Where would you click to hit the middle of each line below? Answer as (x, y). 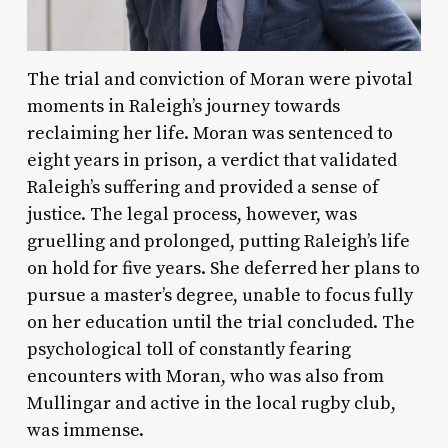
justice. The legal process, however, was (191, 215)
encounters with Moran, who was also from (205, 377)
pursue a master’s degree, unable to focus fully (219, 296)
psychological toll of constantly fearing (188, 350)
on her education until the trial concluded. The (220, 323)
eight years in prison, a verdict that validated (211, 161)
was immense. (85, 431)
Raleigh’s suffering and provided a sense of (202, 188)
